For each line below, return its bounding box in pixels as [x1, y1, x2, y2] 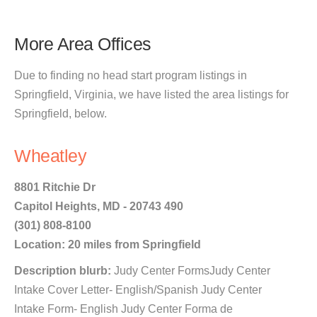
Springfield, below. [14, 108, 107, 120]
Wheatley [14, 146, 86, 166]
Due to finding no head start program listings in [14, 69, 247, 81]
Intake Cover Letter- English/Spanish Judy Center [14, 284, 262, 296]
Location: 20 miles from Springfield [14, 238, 201, 250]
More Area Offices [14, 35, 151, 54]
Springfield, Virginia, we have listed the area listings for [14, 88, 289, 100]
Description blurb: [14, 265, 111, 277]
